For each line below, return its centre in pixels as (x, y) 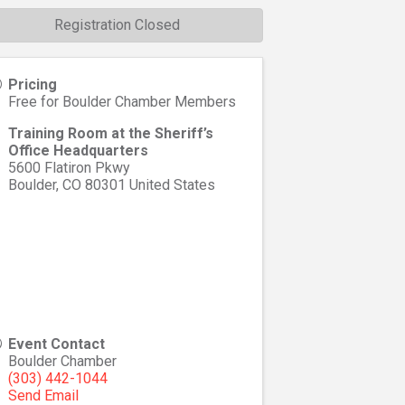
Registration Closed (117, 25)
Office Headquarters (78, 151)
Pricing (32, 85)
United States (172, 185)
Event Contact (56, 344)
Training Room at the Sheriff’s (110, 134)
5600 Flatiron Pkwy (69, 168)
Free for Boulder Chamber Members (122, 102)
